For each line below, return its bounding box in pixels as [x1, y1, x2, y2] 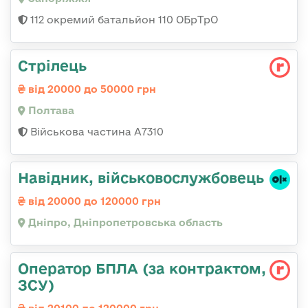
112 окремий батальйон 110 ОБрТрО [27, 14, 218, 26]
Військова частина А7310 [27, 126, 164, 138]
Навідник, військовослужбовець [18, 169, 264, 186]
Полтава [25, 104, 74, 117]
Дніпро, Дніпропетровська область [25, 217, 223, 229]
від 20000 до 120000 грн [25, 195, 161, 208]
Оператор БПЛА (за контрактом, [18, 260, 266, 277]
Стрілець [18, 57, 87, 74]
